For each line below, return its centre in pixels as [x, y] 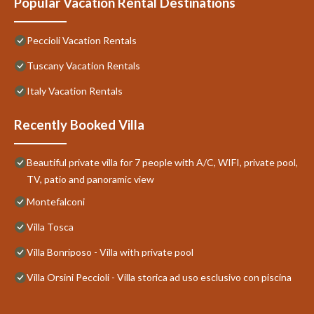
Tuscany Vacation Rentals [83, 65]
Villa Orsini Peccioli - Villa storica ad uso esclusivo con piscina [159, 277]
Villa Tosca [50, 226]
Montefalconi [56, 201]
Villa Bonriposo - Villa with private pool [110, 252]
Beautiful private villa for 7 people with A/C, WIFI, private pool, [162, 162]
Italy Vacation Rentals [75, 90]
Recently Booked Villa [79, 124]
